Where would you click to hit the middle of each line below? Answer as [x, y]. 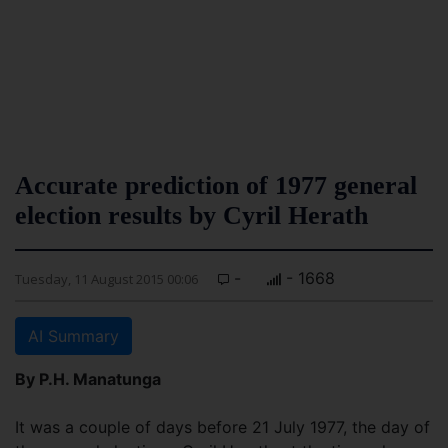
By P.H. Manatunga [88, 379]
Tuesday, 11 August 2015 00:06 [106, 279]
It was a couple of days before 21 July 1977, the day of [222, 427]
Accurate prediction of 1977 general [216, 185]
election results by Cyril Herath [191, 215]
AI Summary [73, 336]
